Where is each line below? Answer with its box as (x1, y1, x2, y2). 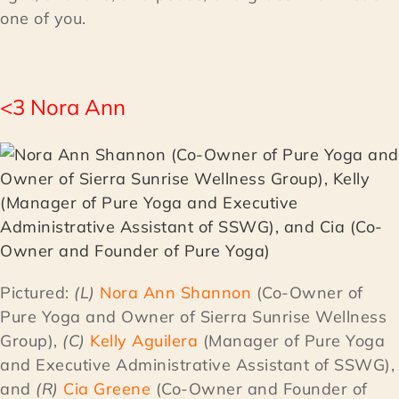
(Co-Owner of (251, 282, 363, 304)
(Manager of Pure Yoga (198, 330, 385, 352)
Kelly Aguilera (90, 330, 198, 352)
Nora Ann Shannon (100, 282, 251, 304)
